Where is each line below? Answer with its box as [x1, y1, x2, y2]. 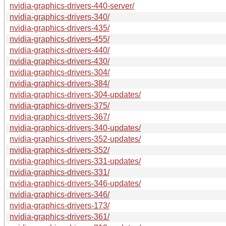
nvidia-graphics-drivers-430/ [10, 56, 109, 66]
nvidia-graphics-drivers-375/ [10, 101, 109, 110]
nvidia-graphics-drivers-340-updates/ [10, 123, 141, 132]
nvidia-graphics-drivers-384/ [10, 79, 109, 88]
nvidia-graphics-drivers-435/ [10, 23, 109, 32]
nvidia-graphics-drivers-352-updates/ [10, 134, 141, 143]
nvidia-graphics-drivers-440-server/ [10, 1, 134, 10]
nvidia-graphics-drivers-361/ [10, 212, 109, 221]
